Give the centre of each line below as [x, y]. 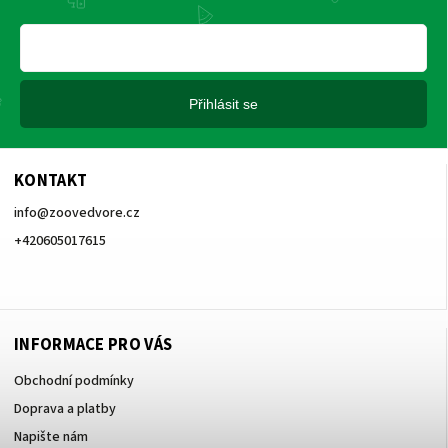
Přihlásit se [223, 103]
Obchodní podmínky [74, 380]
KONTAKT [51, 180]
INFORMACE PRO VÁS [93, 344]
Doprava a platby [65, 408]
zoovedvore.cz [94, 212]
